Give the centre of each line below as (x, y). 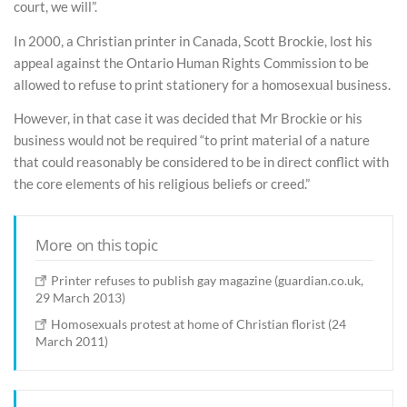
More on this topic (97, 245)
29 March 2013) (81, 298)
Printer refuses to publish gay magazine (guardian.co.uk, (208, 281)
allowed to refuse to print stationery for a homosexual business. (202, 84)
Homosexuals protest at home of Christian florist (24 (199, 324)
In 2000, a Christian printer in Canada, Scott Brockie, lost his (193, 40)
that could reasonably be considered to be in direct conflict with (201, 162)
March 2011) (72, 342)
